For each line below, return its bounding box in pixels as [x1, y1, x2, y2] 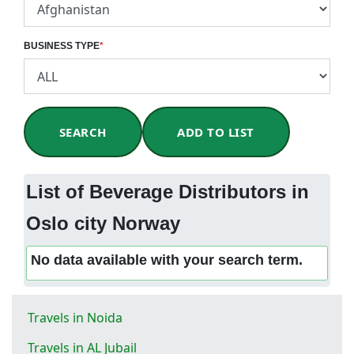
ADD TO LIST [177, 123, 254, 140]
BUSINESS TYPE [24, 40, 100, 51]
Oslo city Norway [26, 212, 180, 234]
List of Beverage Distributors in [26, 180, 309, 202]
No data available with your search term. [31, 251, 303, 268]
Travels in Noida [28, 308, 122, 326]
